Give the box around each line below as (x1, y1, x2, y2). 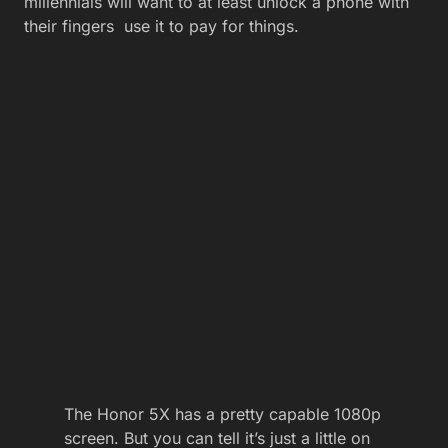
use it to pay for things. (119, 16, 299, 36)
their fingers (24, 16, 119, 36)
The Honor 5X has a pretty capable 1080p (64, 404, 381, 424)
